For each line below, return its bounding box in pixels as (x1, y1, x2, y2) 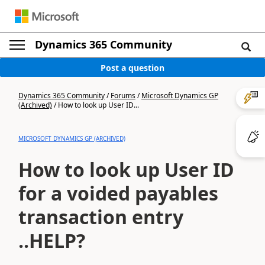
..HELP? (18, 228, 85, 253)
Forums (111, 91, 135, 101)
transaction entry (18, 204, 183, 230)
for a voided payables (18, 180, 218, 206)
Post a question (101, 62, 164, 73)
